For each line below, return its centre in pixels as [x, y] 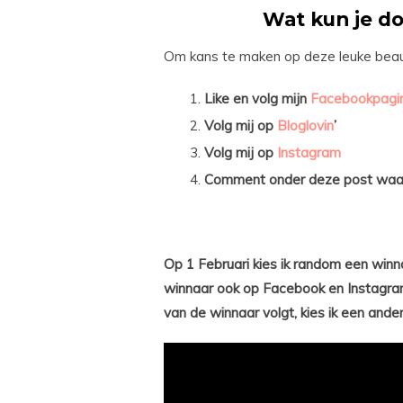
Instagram [309, 152]
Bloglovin [305, 125]
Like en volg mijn [257, 98]
